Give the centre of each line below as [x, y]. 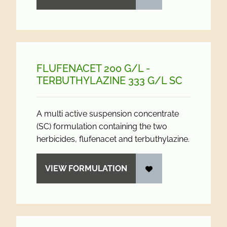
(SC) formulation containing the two [102, 126]
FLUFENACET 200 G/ [87, 68]
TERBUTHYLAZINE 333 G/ [99, 81]
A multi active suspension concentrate [108, 114]
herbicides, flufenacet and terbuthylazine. [113, 139]
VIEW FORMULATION [86, 168]
